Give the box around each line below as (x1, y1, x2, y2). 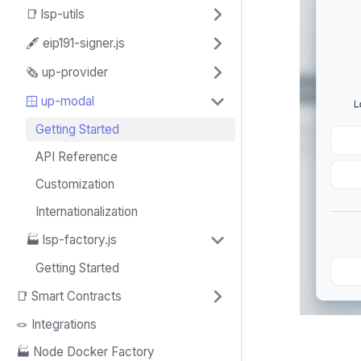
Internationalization (35, 204, 138, 219)
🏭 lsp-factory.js (26, 232, 117, 247)
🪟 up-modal (26, 93, 94, 109)
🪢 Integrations (16, 317, 97, 332)
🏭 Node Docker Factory (16, 344, 155, 359)
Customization (35, 176, 114, 192)
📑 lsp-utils (26, 6, 85, 22)
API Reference (35, 149, 118, 164)
